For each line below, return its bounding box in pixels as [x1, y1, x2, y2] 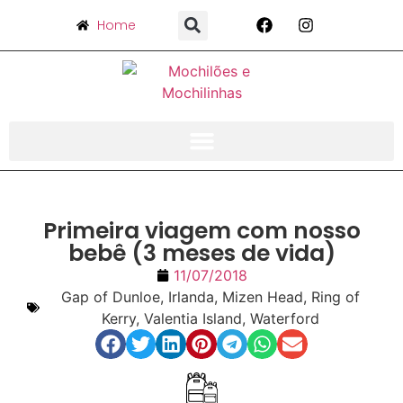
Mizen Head [221, 287, 303, 306]
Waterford [249, 309, 319, 327]
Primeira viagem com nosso [42, 214, 361, 246]
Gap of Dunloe [60, 287, 160, 306]
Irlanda [167, 287, 214, 306]
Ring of [310, 287, 360, 306]
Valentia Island [143, 309, 242, 327]
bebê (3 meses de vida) [67, 237, 336, 269]
